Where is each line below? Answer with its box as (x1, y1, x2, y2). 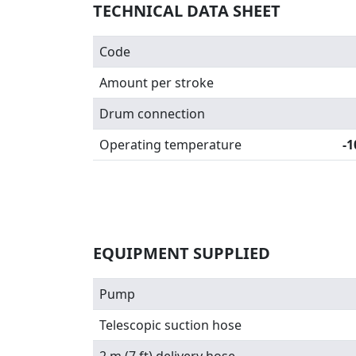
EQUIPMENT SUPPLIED (93, 242, 270, 264)
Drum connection (99, 105, 205, 122)
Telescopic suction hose (99, 316, 242, 334)
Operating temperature (99, 136, 242, 153)
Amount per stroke (99, 74, 214, 91)
